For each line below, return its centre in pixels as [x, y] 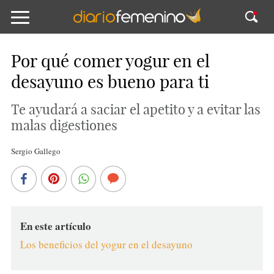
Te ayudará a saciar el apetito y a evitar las [135, 109]
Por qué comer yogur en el [110, 61]
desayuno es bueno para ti [110, 82]
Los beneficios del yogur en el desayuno [106, 244]
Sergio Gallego [35, 151]
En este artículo [55, 226]
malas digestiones [64, 125]
